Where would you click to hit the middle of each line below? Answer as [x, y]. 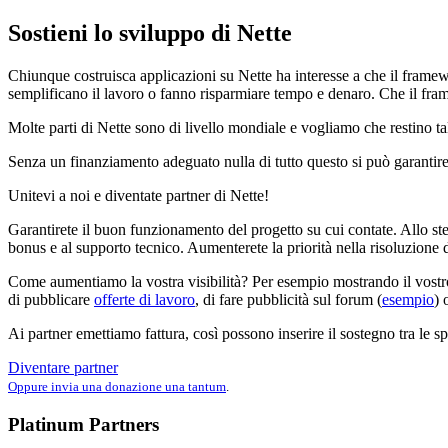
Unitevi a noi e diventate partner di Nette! [138, 195]
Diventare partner [63, 367]
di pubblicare [51, 299]
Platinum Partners [83, 424]
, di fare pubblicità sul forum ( [288, 299]
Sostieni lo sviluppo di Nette [150, 32]
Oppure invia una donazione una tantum [117, 386]
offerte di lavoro [144, 299]
